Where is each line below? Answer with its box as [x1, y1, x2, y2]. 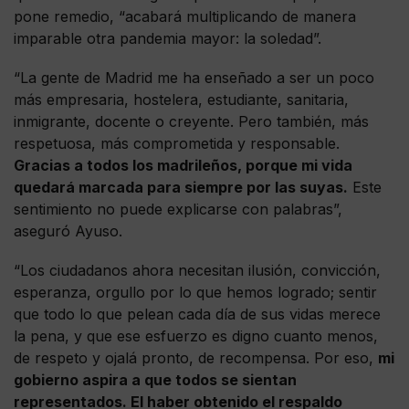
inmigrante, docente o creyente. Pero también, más [14, 112, 369, 131]
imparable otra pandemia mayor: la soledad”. [14, 28, 321, 47]
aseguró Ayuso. [14, 222, 127, 240]
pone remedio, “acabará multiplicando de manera [14, 6, 356, 26]
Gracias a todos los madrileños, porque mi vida [14, 156, 352, 174]
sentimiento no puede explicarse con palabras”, [14, 200, 342, 218]
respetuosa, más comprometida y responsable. [14, 134, 340, 152]
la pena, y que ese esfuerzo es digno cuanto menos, [14, 327, 378, 346]
